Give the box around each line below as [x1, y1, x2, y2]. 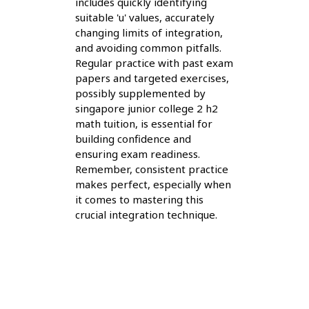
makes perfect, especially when [74, 177, 231, 191]
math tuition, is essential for [74, 116, 212, 130]
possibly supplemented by [74, 86, 206, 100]
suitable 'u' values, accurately [74, 10, 215, 24]
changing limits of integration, [74, 25, 223, 39]
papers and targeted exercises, [74, 70, 229, 85]
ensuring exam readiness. [74, 146, 200, 161]
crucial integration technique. [74, 207, 217, 221]
